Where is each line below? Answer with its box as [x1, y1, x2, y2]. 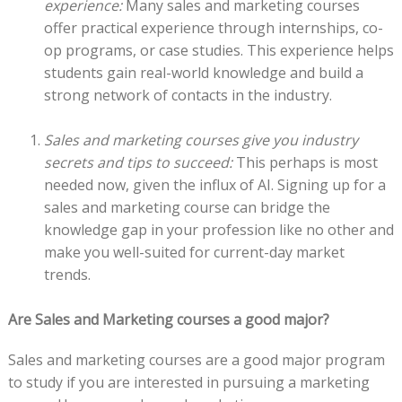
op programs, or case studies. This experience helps [43, 40, 394, 61]
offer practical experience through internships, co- [43, 18, 383, 39]
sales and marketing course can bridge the [43, 197, 330, 218]
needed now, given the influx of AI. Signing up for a [43, 175, 386, 196]
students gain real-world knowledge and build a [43, 63, 363, 83]
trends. [43, 265, 98, 285]
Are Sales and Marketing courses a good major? [7, 310, 329, 330]
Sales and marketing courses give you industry [43, 130, 358, 151]
